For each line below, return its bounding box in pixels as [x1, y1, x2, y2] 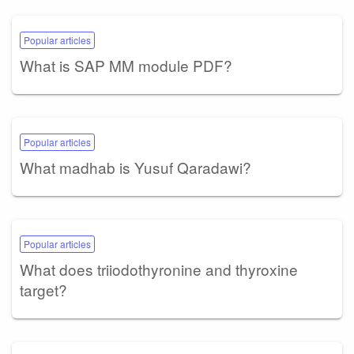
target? [20, 279, 67, 301]
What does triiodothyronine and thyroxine [20, 258, 298, 281]
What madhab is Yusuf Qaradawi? [20, 156, 251, 179]
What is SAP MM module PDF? [20, 55, 232, 77]
